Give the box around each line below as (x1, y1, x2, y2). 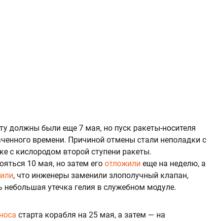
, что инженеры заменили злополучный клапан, (13, 170, 188, 180)
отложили (105, 158, 141, 168)
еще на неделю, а (141, 158, 206, 168)
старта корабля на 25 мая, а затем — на (16, 210, 165, 220)
